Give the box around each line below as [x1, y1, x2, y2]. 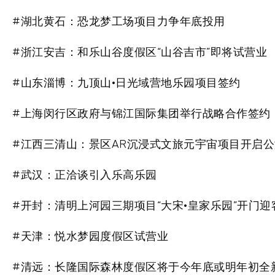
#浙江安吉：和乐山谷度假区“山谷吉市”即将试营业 [12, 45, 267, 60]
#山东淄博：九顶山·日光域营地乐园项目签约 [12, 76, 241, 90]
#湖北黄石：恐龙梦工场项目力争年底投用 [12, 15, 225, 29]
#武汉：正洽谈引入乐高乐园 [12, 168, 157, 182]
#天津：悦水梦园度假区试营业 [12, 230, 168, 244]
